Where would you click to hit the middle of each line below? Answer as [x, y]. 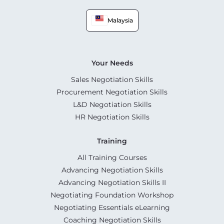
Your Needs [112, 63]
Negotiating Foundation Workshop [112, 195]
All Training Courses [112, 158]
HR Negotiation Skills [112, 117]
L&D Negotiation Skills [112, 105]
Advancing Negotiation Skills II [112, 183]
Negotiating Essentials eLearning [112, 208]
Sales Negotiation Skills [112, 80]
